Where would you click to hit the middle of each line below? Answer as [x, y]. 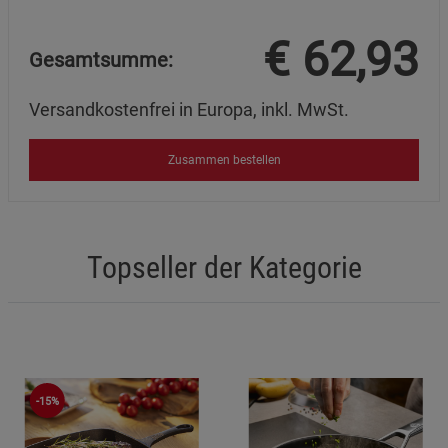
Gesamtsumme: [101, 60]
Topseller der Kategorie [224, 268]
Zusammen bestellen [224, 159]
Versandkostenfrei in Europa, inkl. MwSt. [189, 109]
